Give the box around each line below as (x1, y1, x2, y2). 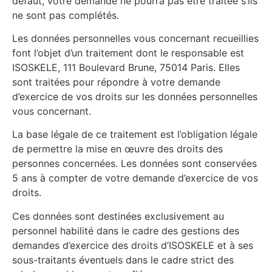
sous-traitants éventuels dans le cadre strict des (12, 253, 234, 266)
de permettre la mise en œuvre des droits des (12, 143, 223, 155)
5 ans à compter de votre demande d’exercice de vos (12, 172, 258, 185)
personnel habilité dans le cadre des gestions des (12, 224, 239, 237)
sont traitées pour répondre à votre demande (12, 75, 220, 88)
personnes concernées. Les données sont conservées (12, 157, 257, 170)
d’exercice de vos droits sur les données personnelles (12, 90, 257, 103)
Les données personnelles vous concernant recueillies (12, 32, 259, 44)
